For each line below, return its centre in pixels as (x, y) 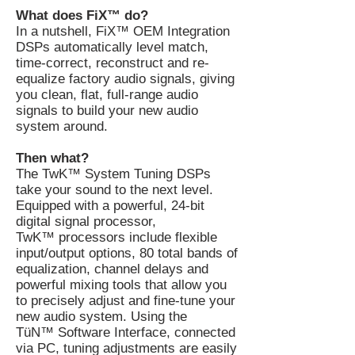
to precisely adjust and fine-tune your (126, 301)
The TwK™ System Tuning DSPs (113, 174)
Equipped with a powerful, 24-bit (110, 206)
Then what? (52, 158)
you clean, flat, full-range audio (107, 95)
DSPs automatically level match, (112, 47)
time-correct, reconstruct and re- (113, 63)
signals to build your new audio (107, 111)
